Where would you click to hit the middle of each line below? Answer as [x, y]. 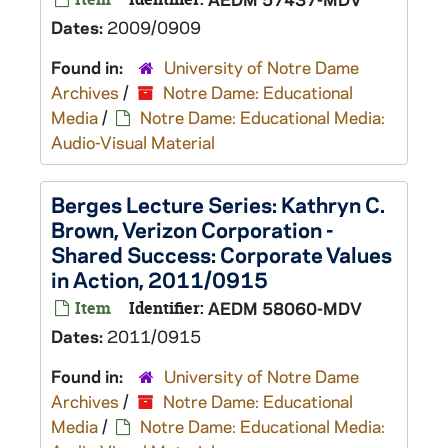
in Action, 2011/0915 [159, 279]
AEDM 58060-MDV [285, 308]
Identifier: [166, 308]
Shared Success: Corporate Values [221, 254]
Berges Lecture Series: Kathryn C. [218, 204]
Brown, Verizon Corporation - [192, 229]
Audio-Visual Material [133, 142]
